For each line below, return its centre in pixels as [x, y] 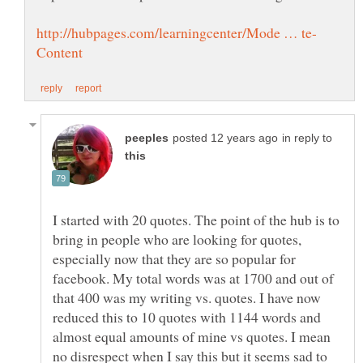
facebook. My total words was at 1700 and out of [193, 278]
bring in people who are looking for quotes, [177, 239]
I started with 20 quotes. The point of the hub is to [196, 220]
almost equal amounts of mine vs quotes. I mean [192, 337]
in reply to [307, 139]
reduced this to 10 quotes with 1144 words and [187, 317]
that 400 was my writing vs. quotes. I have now [187, 298]
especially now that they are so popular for [174, 259]
